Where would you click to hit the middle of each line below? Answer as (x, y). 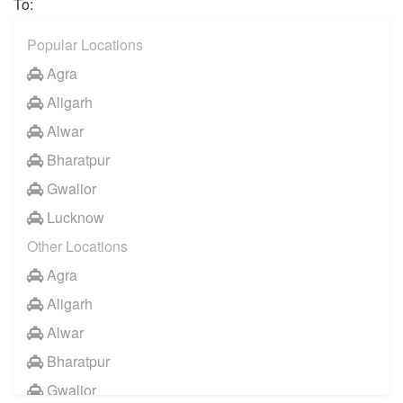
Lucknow (74, 218)
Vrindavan (77, 24)
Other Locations (77, 246)
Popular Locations (85, 45)
